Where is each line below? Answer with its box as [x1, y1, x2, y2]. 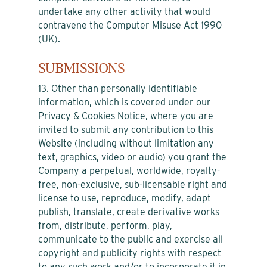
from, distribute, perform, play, [38, 219, 172, 231]
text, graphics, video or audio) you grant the [38, 151, 226, 163]
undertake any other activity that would [38, 5, 210, 17]
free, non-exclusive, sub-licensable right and [38, 178, 227, 190]
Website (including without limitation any [38, 137, 214, 149]
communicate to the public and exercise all [38, 233, 223, 245]
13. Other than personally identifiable [38, 82, 197, 94]
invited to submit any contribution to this [38, 123, 213, 135]
